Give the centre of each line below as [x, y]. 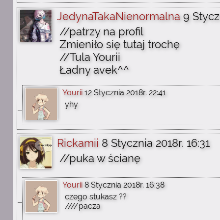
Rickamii [78, 143]
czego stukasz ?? [96, 197]
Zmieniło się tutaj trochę [120, 44]
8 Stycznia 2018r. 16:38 [124, 185]
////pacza [83, 206]
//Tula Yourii [90, 57]
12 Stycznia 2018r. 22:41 [125, 93]
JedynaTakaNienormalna [119, 16]
